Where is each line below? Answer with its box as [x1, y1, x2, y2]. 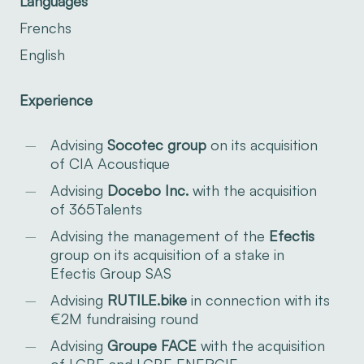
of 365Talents [50, 199, 142, 218]
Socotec [106, 135, 163, 154]
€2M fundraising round [50, 309, 198, 327]
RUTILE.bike [106, 290, 187, 309]
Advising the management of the [50, 226, 269, 245]
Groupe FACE [106, 336, 197, 354]
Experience [19, 90, 93, 109]
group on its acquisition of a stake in [50, 245, 284, 263]
